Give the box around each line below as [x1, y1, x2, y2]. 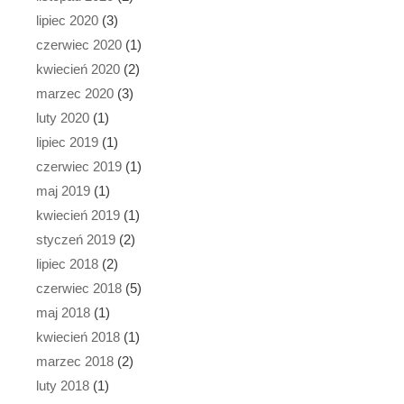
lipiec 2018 [36, 255, 98, 271]
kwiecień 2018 [36, 328, 120, 344]
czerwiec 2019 [36, 158, 122, 174]
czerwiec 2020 [36, 36, 122, 52]
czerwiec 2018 [36, 280, 122, 296]
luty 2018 [36, 377, 89, 393]
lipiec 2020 [36, 12, 98, 28]
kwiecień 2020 [36, 60, 120, 77]
